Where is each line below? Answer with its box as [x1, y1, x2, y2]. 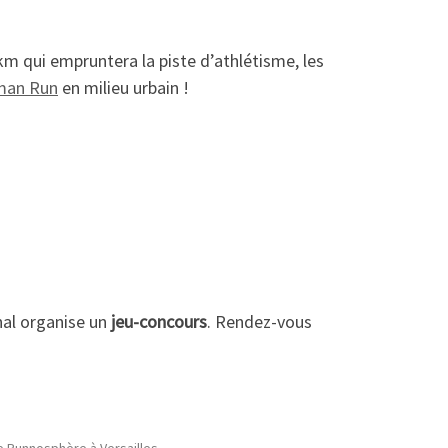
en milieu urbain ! [58, 75, 189, 99]
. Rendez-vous [207, 309, 312, 333]
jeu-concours [111, 309, 207, 333]
